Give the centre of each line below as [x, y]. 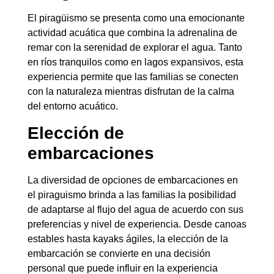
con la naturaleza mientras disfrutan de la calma [131, 92]
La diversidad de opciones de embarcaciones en [132, 180]
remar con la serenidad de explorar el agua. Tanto [135, 48]
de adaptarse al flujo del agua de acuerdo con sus [135, 209]
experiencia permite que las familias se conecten [133, 77]
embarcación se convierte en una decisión [119, 253]
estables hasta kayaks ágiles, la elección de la [128, 239]
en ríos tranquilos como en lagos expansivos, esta [135, 62]
